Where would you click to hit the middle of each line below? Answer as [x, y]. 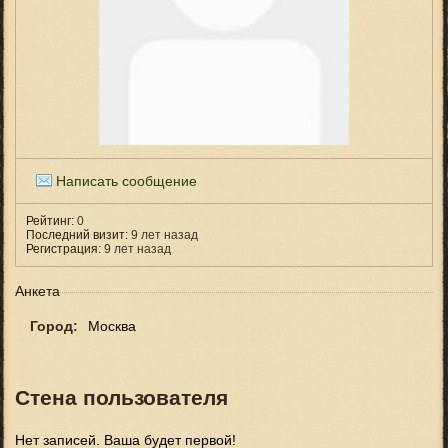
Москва [112, 326]
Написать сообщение [126, 181]
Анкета [37, 291]
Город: [54, 326]
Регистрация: [63, 249]
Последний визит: [77, 235]
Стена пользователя [121, 398]
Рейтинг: [50, 221]
